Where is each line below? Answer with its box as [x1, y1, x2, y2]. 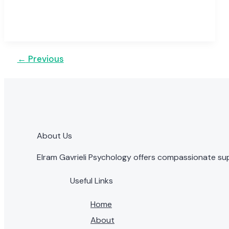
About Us [37, 130, 72, 141]
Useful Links [70, 175, 113, 186]
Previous [26, 53, 64, 64]
